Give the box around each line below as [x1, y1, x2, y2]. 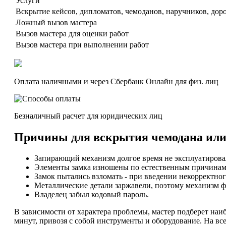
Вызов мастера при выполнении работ [16, 40, 149, 49]
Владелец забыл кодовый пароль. [34, 190, 149, 199]
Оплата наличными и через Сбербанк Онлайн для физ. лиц [14, 77, 218, 86]
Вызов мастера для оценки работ [16, 29, 129, 38]
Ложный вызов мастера [16, 18, 97, 27]
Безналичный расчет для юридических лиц [14, 111, 162, 120]
